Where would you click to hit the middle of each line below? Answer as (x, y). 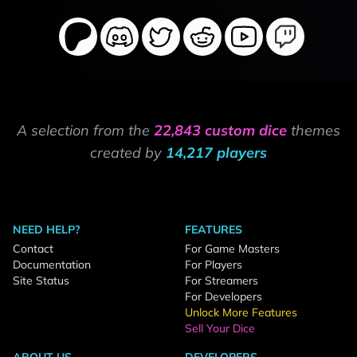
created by (128, 153)
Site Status (41, 280)
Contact (33, 249)
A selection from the (85, 130)
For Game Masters (232, 249)
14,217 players (216, 153)
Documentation (52, 265)
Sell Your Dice (220, 328)
